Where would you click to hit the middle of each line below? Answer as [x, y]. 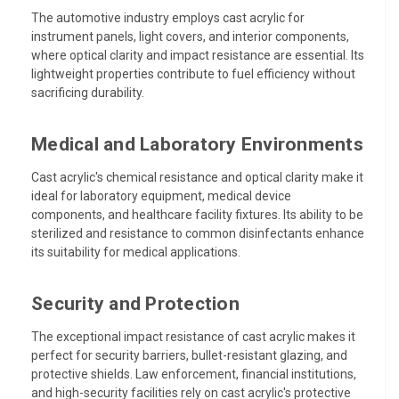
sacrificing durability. [88, 92]
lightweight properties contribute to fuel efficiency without [193, 73]
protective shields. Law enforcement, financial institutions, [194, 374]
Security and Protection [135, 303]
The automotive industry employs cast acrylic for [168, 17]
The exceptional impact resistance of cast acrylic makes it [193, 336]
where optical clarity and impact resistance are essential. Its [198, 55]
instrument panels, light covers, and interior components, [190, 36]
